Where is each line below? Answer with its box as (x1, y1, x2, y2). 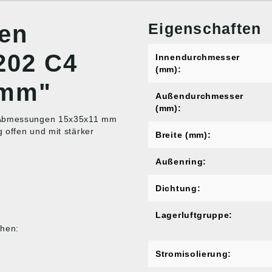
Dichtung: (155, 183, 201, 193)
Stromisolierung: (155, 249, 232, 259)
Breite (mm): (155, 130, 211, 140)
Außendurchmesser (155, 91, 244, 101)
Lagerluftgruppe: (155, 210, 233, 220)
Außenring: (155, 157, 206, 166)
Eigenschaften (148, 20, 262, 37)
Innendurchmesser (155, 52, 240, 62)
